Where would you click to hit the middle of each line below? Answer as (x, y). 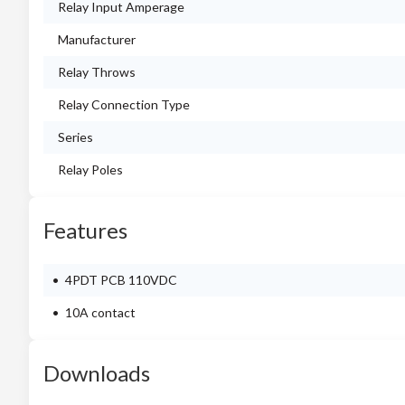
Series (75, 137)
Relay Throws (97, 72)
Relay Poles (90, 170)
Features (85, 230)
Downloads (97, 373)
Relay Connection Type (124, 104)
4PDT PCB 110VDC (121, 280)
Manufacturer (97, 39)
